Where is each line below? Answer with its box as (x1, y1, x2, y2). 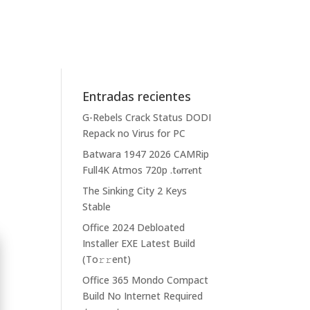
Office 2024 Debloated (82, 220, 185, 234)
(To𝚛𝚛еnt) (82, 252, 131, 266)
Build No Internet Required (82, 289, 203, 302)
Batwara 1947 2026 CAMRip (82, 147, 210, 161)
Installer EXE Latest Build (82, 236, 196, 250)
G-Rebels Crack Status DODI (82, 110, 212, 124)
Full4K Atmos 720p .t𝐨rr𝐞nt (82, 163, 203, 176)
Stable (82, 199, 111, 213)
